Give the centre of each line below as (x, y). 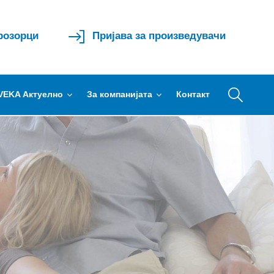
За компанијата (121, 94)
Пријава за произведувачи (159, 36)
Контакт (193, 94)
